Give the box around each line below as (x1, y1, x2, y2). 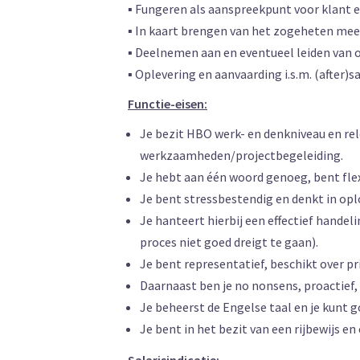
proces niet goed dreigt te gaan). (140, 234, 318, 250)
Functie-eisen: (128, 96, 207, 112)
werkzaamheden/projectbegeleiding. (140, 147, 343, 163)
